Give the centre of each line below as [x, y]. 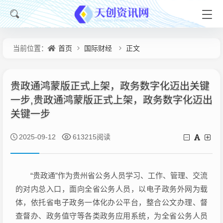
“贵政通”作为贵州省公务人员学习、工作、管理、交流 [111, 175]
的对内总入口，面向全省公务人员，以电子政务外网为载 [111, 189]
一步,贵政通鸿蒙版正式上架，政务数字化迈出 [111, 100]
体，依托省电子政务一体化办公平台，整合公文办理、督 [111, 202]
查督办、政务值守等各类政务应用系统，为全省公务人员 [111, 216]
